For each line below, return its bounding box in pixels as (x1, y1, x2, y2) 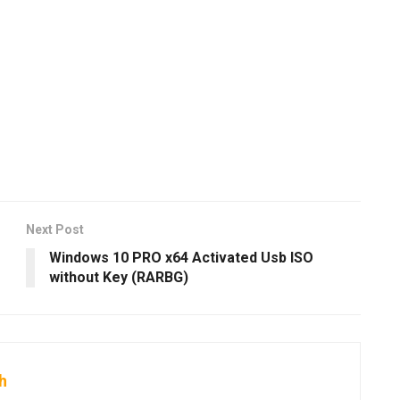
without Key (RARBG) (49, 268, 188, 286)
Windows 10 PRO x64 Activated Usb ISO (49, 248, 313, 266)
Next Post (26, 221, 84, 237)
